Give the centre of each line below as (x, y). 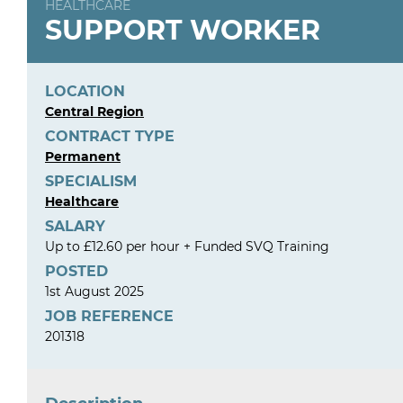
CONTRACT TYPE (110, 136)
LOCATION (85, 91)
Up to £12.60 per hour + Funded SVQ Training (187, 246)
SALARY (75, 226)
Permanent (83, 157)
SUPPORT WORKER (183, 30)
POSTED (76, 271)
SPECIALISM (91, 181)
